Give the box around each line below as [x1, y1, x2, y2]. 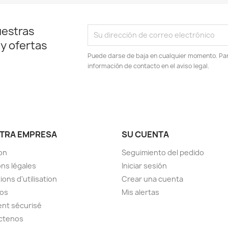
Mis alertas [122, 187, 159, 197]
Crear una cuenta [122, 174, 183, 184]
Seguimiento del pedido [122, 147, 204, 157]
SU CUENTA [122, 128, 169, 140]
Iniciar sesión [122, 160, 167, 170]
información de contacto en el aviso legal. [88, 61, 210, 70]
